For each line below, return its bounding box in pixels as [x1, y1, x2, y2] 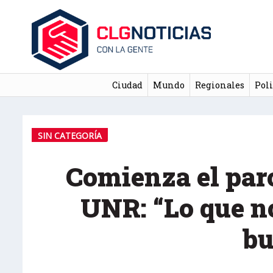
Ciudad [112, 79, 143, 91]
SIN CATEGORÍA [38, 129, 102, 141]
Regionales [194, 79, 244, 91]
